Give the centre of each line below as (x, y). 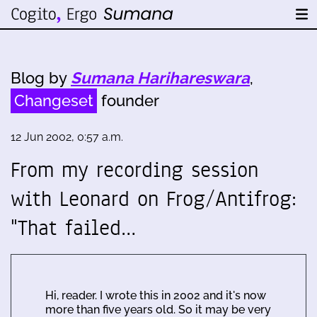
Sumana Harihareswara (160, 78)
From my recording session (134, 170)
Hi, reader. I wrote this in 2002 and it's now (156, 295)
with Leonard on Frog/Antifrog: (154, 199)
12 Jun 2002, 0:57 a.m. (67, 137)
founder (128, 100)
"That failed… (73, 228)
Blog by (41, 78)
